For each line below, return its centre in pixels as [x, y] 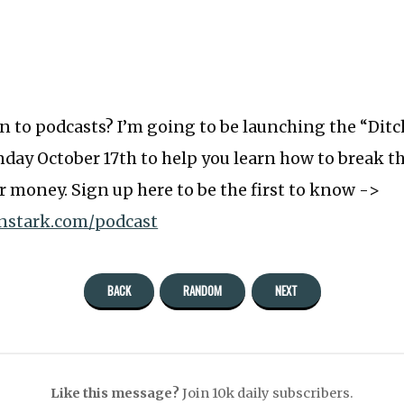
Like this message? [115, 394]
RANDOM [202, 291]
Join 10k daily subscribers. [266, 394]
